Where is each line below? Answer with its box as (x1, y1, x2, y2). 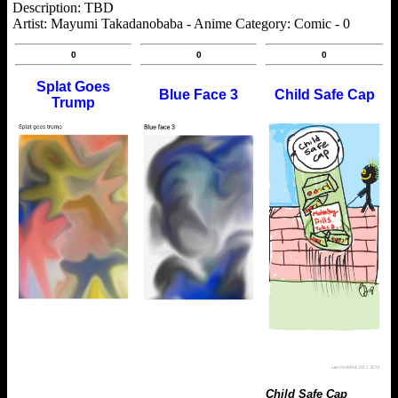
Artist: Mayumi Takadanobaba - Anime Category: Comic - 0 (12, 15, 350, 31)
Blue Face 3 (159, 87, 238, 103)
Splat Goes (36, 79, 110, 95)
